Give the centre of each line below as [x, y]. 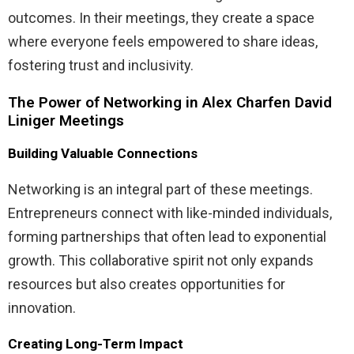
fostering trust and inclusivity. [101, 65]
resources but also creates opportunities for [147, 284]
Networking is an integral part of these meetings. [160, 189]
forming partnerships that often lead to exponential [167, 236]
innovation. [42, 307]
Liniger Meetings [66, 120]
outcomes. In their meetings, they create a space [161, 17]
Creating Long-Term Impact [96, 343]
